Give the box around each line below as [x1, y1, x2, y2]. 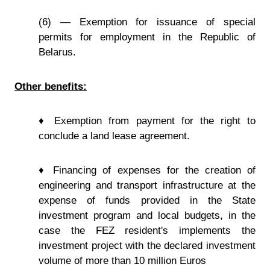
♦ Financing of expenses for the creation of [39, 164, 256, 176]
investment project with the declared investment [39, 239, 256, 251]
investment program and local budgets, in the [39, 209, 256, 221]
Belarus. [39, 46, 76, 58]
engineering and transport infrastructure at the [39, 179, 256, 191]
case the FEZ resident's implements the [39, 224, 256, 236]
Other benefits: [14, 80, 87, 92]
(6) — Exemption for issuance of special [39, 16, 256, 28]
